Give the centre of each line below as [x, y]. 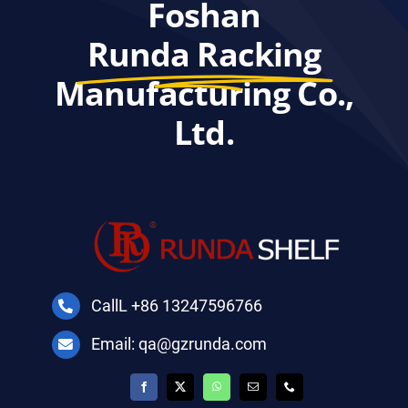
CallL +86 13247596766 [177, 305]
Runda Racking [204, 54]
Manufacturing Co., [204, 93]
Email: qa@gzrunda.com [179, 344]
